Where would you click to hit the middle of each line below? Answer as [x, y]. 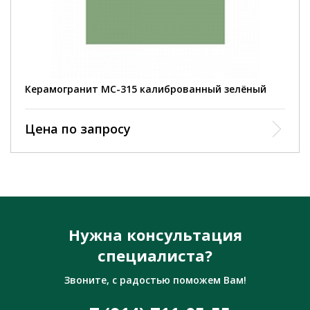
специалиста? [155, 256]
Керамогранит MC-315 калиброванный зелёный [146, 89]
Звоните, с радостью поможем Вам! [155, 280]
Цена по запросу [78, 129]
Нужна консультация [155, 235]
